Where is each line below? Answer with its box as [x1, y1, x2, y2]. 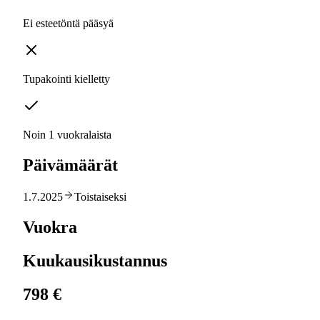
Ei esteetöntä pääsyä [23, 17, 114, 30]
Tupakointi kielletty [23, 73, 110, 86]
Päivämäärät [23, 156, 118, 175]
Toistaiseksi [74, 190, 126, 203]
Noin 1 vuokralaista [23, 129, 111, 141]
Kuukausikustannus [23, 251, 167, 270]
